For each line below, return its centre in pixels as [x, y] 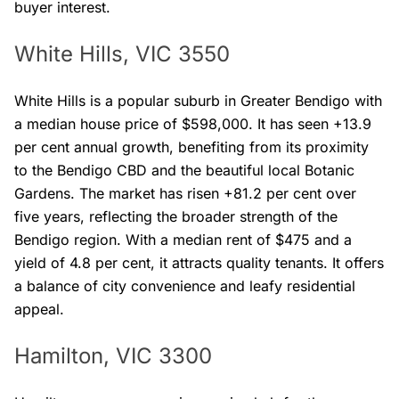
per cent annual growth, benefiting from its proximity [191, 147]
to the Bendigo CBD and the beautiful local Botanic [184, 170]
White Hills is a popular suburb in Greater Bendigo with [198, 100]
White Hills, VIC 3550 [122, 53]
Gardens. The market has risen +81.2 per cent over [185, 193]
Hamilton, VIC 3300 [113, 355]
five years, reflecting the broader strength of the [176, 216]
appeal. [39, 309]
